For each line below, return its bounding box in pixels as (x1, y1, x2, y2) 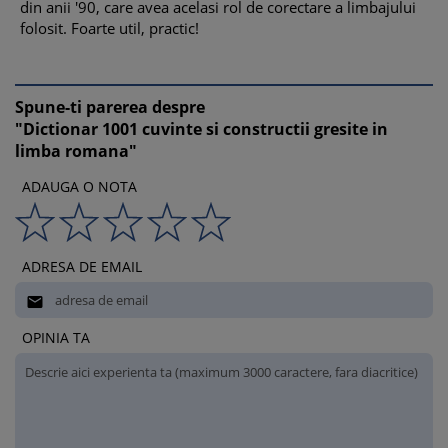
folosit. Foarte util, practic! (20, 18, 199, 38)
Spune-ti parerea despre (15, 96, 205, 118)
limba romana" (15, 140, 137, 162)
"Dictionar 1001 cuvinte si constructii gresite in (15, 118, 388, 140)
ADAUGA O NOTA (22, 177, 137, 196)
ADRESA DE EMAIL (22, 257, 142, 276)
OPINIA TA (22, 328, 90, 347)
